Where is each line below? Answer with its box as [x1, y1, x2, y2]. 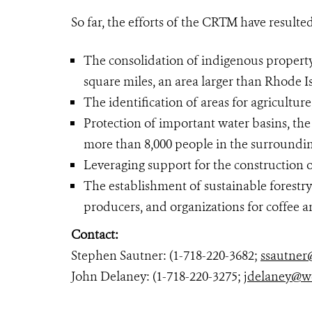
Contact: [71, 226, 118, 243]
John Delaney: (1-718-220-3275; [71, 268, 244, 285]
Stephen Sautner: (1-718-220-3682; [71, 247, 260, 264]
